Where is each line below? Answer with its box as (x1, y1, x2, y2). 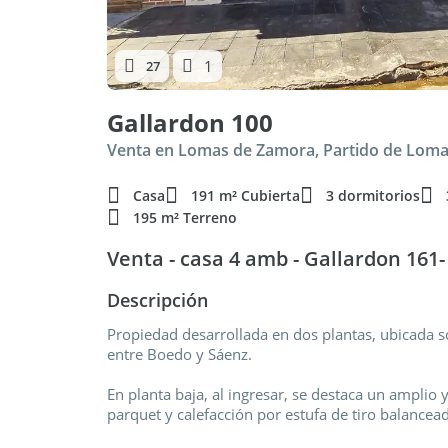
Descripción (107, 288, 208, 312)
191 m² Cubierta (191, 186, 300, 205)
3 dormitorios (326, 186, 420, 205)
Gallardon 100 (107, 106, 273, 139)
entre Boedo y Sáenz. (107, 344, 252, 364)
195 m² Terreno (133, 208, 237, 227)
